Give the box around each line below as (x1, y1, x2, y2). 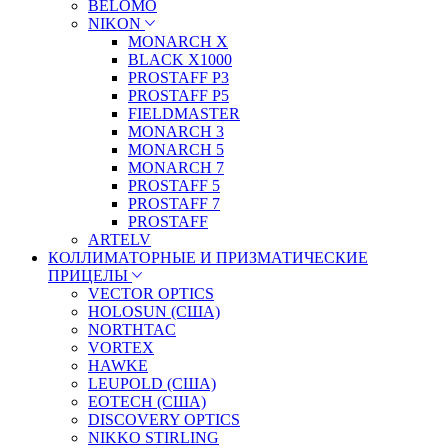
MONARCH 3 (128, 122, 224, 140)
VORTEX (88, 338, 154, 356)
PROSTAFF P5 (128, 86, 229, 104)
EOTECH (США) (88, 392, 206, 410)
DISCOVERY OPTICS (88, 410, 240, 428)
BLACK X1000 (128, 50, 232, 68)
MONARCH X (128, 32, 228, 50)
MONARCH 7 (128, 158, 224, 176)
